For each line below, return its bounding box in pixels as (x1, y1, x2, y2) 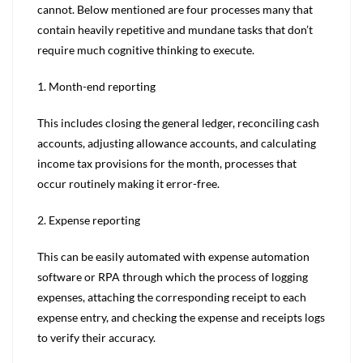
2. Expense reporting (37, 213, 140, 227)
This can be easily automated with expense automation (37, 250, 310, 263)
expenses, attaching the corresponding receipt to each (37, 290, 306, 304)
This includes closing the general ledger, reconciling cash (37, 116, 319, 130)
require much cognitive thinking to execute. (37, 43, 254, 57)
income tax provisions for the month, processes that (37, 156, 297, 170)
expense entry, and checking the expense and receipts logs (37, 310, 325, 324)
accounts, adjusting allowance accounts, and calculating (37, 136, 316, 150)
